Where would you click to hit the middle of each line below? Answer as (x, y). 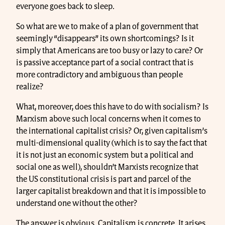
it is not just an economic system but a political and (105, 155)
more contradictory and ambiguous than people (99, 75)
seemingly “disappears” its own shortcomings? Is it (105, 38)
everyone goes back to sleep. (66, 6)
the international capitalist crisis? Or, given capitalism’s (112, 131)
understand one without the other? (77, 203)
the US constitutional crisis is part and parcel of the (103, 179)
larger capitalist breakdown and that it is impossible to (111, 191)
